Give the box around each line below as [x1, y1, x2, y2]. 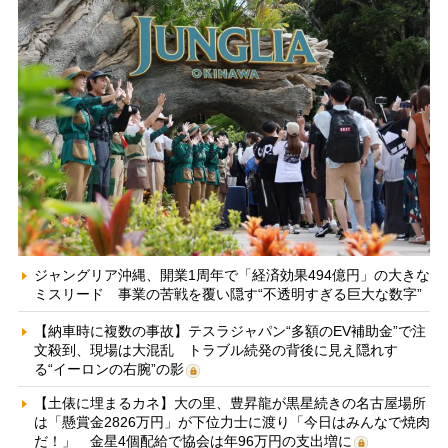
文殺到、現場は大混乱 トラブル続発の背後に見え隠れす [33, 341, 398, 358]
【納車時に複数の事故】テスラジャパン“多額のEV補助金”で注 [33, 322, 426, 339]
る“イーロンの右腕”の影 [33, 360, 184, 377]
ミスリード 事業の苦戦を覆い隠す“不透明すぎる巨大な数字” [33, 285, 422, 302]
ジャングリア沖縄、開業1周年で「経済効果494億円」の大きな [33, 266, 430, 283]
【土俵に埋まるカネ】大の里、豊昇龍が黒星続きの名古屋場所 [33, 394, 426, 411]
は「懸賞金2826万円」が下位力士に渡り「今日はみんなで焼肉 [33, 413, 430, 430]
